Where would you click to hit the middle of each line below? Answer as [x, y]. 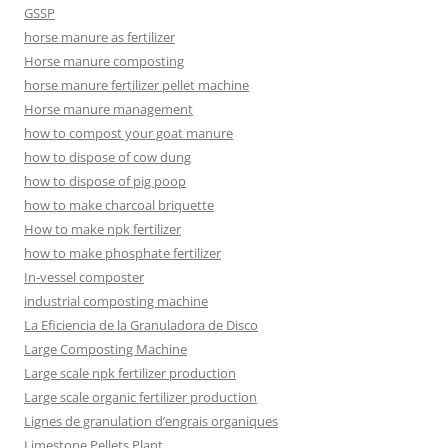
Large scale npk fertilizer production [130, 372]
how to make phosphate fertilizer [122, 252]
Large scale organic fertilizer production [140, 396]
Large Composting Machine [105, 348]
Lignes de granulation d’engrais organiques [151, 420]
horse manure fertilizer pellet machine [136, 84]
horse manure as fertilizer [99, 36]
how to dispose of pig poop [105, 180]
